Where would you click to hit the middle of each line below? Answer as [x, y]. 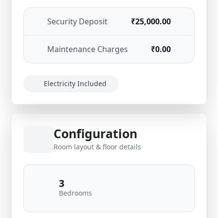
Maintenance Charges [88, 49]
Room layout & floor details [97, 147]
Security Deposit [77, 21]
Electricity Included [75, 83]
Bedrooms [75, 193]
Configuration [95, 133]
